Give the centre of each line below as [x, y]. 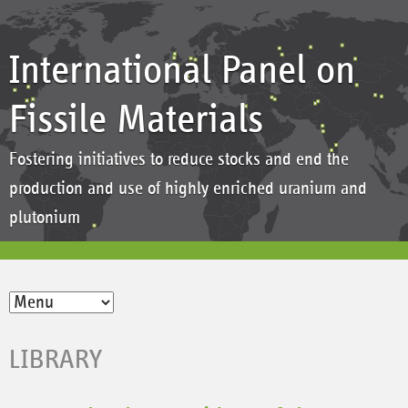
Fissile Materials [136, 120]
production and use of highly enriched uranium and [188, 189]
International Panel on [182, 71]
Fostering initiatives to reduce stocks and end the [179, 159]
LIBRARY [56, 360]
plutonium [45, 218]
